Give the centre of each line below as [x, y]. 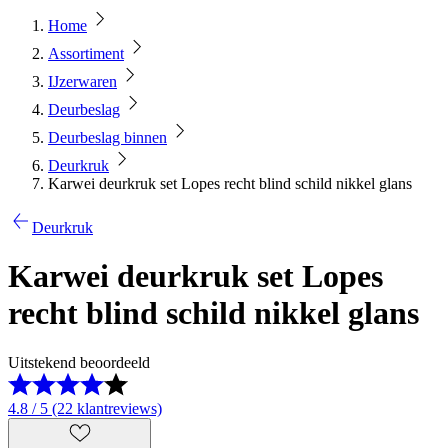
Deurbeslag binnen [107, 137]
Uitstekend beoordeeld [79, 362]
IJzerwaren [82, 81]
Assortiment [86, 53]
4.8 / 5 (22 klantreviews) [85, 408]
